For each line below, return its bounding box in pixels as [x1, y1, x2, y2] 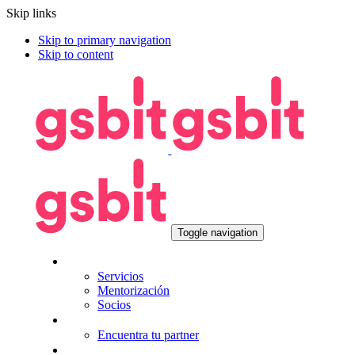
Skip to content [38, 48, 113, 61]
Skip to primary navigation [38, 33, 171, 47]
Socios [97, 297, 131, 311]
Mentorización [97, 283, 170, 297]
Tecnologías [66, 311, 137, 327]
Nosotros [66, 253, 119, 269]
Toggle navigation [177, 226, 258, 239]
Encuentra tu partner [97, 327, 199, 342]
